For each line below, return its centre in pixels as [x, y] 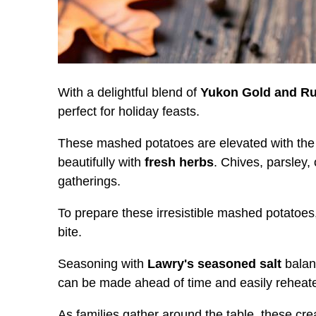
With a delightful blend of [129, 92]
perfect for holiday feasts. [129, 111]
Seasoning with [103, 263]
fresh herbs [179, 162]
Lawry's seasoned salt [214, 263]
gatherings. [89, 181]
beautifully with [101, 162]
